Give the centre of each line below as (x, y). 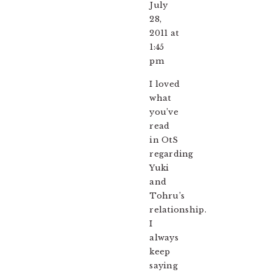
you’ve (164, 112)
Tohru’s (167, 196)
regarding (172, 154)
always (164, 238)
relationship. (178, 210)
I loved (165, 84)
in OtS (164, 140)
